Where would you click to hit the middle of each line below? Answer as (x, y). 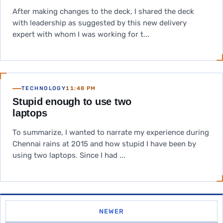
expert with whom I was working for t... (81, 34)
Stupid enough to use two (72, 102)
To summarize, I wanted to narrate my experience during (111, 132)
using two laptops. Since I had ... (69, 155)
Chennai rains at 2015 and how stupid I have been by (104, 144)
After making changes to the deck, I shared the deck (103, 11)
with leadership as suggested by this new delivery (100, 23)
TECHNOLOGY (44, 88)
